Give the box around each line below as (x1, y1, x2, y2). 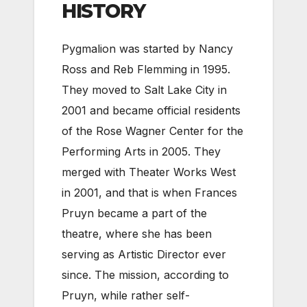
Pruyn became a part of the (62, 206, 207, 220)
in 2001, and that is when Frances (62, 186, 237, 199)
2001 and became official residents (62, 103, 241, 117)
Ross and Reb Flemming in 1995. (62, 62, 230, 76)
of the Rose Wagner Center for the (62, 124, 243, 138)
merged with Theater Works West (62, 165, 236, 179)
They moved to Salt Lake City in (62, 83, 227, 97)
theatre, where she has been (62, 227, 212, 241)
